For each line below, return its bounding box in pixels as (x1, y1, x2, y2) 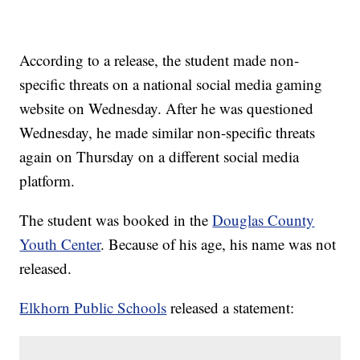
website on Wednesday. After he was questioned (19, 98, 314, 119)
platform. (19, 170, 80, 191)
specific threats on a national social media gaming (19, 74, 323, 95)
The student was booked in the (19, 210, 213, 231)
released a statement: (166, 297, 300, 318)
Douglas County (212, 210, 315, 231)
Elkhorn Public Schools (19, 297, 167, 318)
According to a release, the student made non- (19, 50, 300, 71)
